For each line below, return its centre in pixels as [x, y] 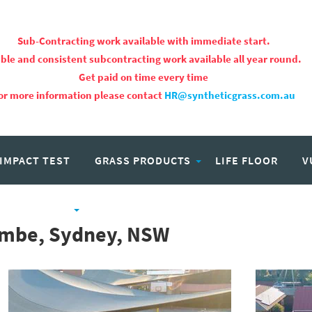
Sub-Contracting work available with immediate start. [143, 40]
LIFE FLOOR [247, 160]
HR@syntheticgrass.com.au [229, 95]
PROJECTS [41, 209]
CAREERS [118, 209]
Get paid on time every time [143, 77]
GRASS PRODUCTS [143, 160]
